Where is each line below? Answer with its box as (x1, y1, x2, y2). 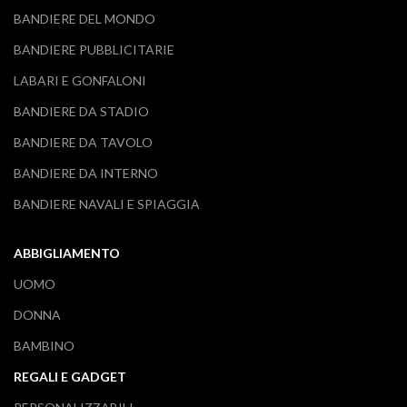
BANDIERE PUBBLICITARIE (14, 42, 174, 57)
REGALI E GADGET (14, 369, 126, 384)
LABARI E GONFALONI (14, 73, 146, 88)
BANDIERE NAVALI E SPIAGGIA (14, 196, 200, 212)
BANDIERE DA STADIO (14, 104, 149, 119)
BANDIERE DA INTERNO (14, 165, 158, 181)
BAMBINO (14, 338, 74, 353)
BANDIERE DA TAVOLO (14, 134, 153, 150)
